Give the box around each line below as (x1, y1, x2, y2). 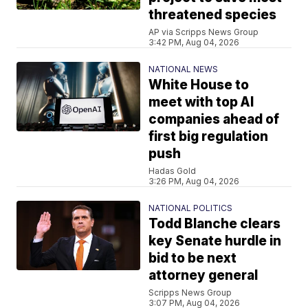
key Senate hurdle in (148, 232, 282, 249)
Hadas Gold (148, 165, 197, 176)
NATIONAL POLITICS (148, 202, 233, 213)
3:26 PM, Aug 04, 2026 (148, 175, 240, 186)
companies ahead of (148, 111, 280, 127)
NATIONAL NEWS (148, 63, 219, 74)
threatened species (148, 6, 277, 23)
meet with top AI (148, 93, 254, 110)
